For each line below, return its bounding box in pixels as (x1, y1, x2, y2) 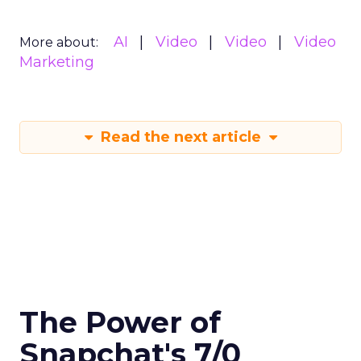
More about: (19, 35, 98, 50)
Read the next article (96, 128, 265, 146)
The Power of (19, 305, 221, 340)
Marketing (19, 53, 94, 71)
